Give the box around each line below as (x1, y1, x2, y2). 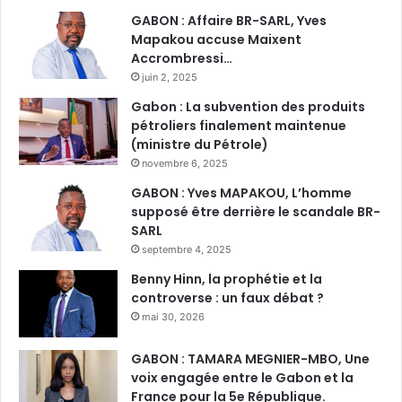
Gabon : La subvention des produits (131, 98, 365, 117)
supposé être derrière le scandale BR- (131, 203, 380, 222)
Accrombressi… (131, 49, 232, 68)
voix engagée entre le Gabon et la (131, 369, 354, 388)
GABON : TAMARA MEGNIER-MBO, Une (131, 350, 370, 369)
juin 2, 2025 (142, 71, 197, 84)
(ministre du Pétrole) (131, 135, 268, 154)
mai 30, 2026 (142, 310, 205, 324)
